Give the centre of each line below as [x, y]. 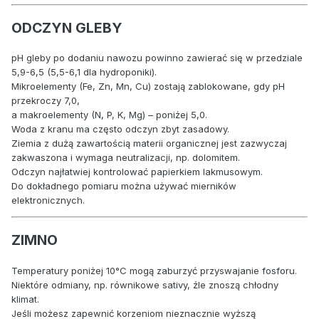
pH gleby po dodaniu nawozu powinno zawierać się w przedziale [157, 58]
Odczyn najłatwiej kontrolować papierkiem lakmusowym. [137, 172]
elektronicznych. [48, 200]
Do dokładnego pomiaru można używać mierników [124, 186]
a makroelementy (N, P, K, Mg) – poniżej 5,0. [109, 115]
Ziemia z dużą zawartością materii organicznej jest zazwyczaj [149, 143]
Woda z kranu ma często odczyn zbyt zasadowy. [120, 129]
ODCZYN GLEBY [67, 28]
